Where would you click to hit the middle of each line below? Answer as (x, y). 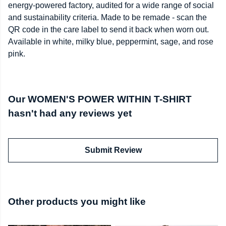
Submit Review (113, 150)
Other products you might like (77, 202)
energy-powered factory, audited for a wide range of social (111, 6)
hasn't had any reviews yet (70, 114)
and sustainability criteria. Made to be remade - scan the (107, 18)
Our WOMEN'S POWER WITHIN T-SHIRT (100, 99)
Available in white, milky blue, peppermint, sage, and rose (111, 42)
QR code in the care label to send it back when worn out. (108, 30)
